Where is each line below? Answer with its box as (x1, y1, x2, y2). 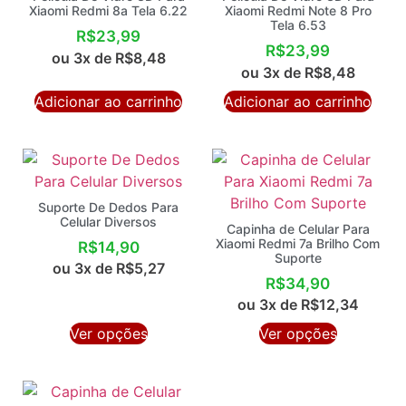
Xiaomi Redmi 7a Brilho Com (216, 235, 380, 251)
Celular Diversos (60, 213, 157, 229)
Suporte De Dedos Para (38, 198, 179, 215)
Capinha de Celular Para (226, 220, 370, 237)
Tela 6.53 (269, 17, 326, 34)
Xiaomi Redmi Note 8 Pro (224, 3, 372, 19)
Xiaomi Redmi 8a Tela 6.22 (29, 3, 188, 19)
